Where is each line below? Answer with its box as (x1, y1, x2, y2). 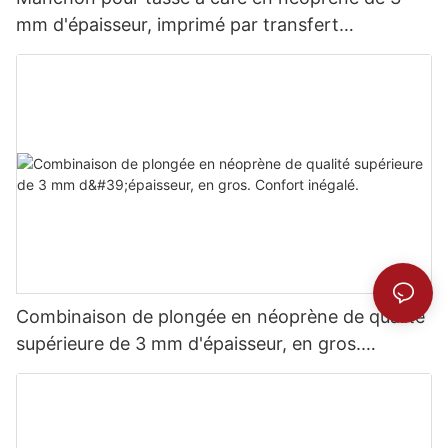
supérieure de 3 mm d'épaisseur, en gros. (16, 333, 361, 355)
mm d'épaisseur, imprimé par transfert (16, 14, 339, 36)
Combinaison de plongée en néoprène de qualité (16, 306, 425, 328)
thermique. (16, 41, 107, 63)
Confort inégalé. (16, 360, 154, 382)
